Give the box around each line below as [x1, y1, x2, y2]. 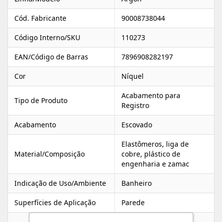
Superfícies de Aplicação [14, 197, 96, 207]
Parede [121, 197, 145, 207]
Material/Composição [14, 149, 85, 159]
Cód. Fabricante [14, 13, 66, 23]
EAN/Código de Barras [14, 52, 88, 61]
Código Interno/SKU [14, 32, 80, 42]
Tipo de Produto [14, 95, 67, 105]
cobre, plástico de [121, 149, 180, 159]
